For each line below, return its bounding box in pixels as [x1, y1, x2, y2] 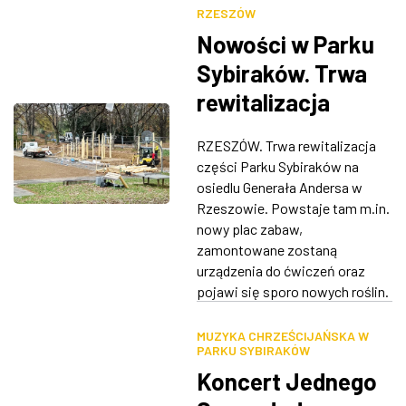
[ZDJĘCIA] [196, 116, 309, 145]
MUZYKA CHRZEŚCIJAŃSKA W [196, 327, 369, 343]
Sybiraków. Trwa [196, 58, 367, 87]
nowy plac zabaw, [196, 219, 303, 237]
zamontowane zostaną [196, 240, 337, 258]
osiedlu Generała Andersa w [196, 178, 362, 196]
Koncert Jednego [196, 366, 377, 395]
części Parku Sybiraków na [196, 157, 359, 175]
